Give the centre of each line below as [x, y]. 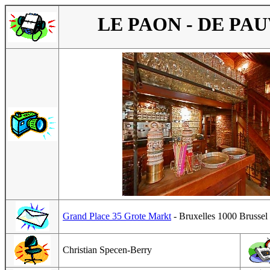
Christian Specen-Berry [106, 250]
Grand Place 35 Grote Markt [117, 216]
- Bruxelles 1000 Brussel [219, 216]
